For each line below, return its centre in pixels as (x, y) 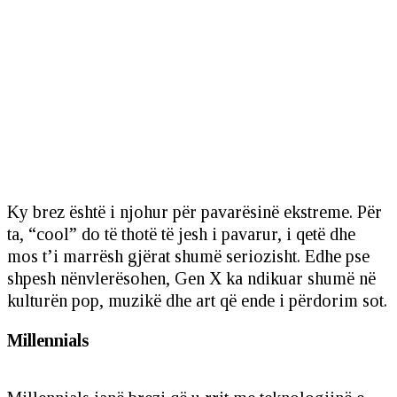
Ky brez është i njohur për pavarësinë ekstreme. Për (195, 211)
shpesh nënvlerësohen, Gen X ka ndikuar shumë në (191, 278)
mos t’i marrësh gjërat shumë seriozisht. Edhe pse (188, 256)
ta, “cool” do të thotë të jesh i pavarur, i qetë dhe (181, 234)
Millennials (48, 340)
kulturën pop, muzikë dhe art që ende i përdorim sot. (197, 300)
